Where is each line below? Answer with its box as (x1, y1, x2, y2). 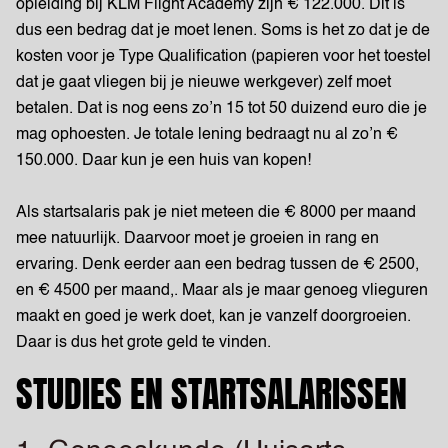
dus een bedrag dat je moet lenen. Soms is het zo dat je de (16, 23, 430, 39)
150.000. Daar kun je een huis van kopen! (16, 153, 315, 169)
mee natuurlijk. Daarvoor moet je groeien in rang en (16, 231, 379, 247)
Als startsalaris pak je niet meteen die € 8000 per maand (16, 205, 416, 221)
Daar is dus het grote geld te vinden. (16, 335, 275, 351)
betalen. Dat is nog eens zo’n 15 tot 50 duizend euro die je (16, 101, 427, 117)
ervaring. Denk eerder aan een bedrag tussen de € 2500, (16, 257, 419, 273)
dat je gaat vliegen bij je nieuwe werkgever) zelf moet (16, 75, 391, 91)
